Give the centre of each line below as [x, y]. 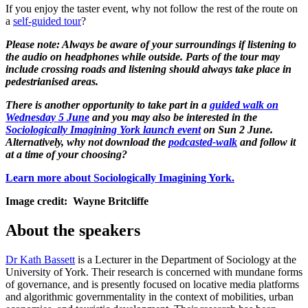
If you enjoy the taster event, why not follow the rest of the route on [152, 8]
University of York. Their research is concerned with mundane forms [154, 272]
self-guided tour [47, 21]
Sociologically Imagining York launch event [103, 129]
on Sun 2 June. [237, 129]
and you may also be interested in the [173, 117]
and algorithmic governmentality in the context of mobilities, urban [150, 296]
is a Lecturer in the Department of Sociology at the [186, 259]
